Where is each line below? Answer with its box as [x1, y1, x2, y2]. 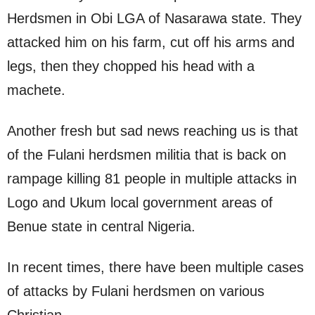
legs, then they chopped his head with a [7, 58, 255, 75]
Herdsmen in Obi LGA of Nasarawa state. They [7, 11, 302, 27]
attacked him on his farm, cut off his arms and [7, 34, 295, 51]
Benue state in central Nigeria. [7, 219, 195, 235]
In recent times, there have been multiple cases [7, 259, 304, 276]
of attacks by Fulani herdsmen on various [7, 283, 264, 300]
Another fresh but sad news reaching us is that [7, 123, 298, 139]
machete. [7, 82, 65, 98]
